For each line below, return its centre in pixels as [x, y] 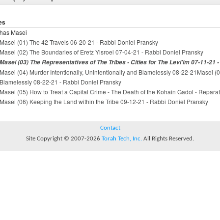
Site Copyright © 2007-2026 [64, 139]
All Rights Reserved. [168, 139]
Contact [110, 128]
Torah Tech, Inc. [122, 139]
